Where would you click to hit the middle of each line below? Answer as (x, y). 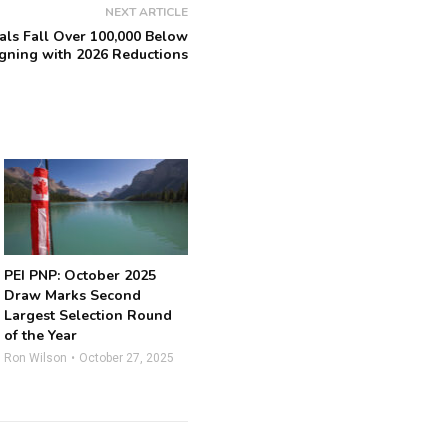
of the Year (41, 336)
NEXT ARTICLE (146, 12)
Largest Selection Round (88, 316)
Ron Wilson (36, 358)
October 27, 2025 (127, 358)
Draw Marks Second (73, 296)
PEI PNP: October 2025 (80, 276)
